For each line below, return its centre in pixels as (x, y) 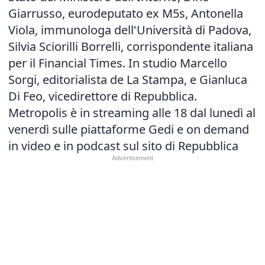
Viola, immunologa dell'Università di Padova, (130, 30)
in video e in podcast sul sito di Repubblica (123, 146)
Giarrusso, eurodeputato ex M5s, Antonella (126, 13)
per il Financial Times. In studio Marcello (118, 63)
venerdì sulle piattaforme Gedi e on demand (129, 129)
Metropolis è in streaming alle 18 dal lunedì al (132, 113)
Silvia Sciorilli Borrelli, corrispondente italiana (131, 46)
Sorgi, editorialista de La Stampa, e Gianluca (128, 80)
